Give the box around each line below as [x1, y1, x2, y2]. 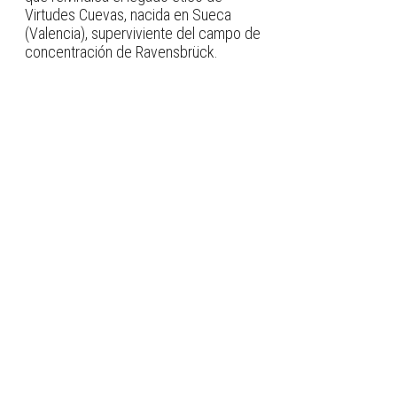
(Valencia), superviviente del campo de [25, 23, 261, 43]
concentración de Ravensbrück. [25, 42, 218, 61]
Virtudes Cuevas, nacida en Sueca [25, 4, 231, 24]
